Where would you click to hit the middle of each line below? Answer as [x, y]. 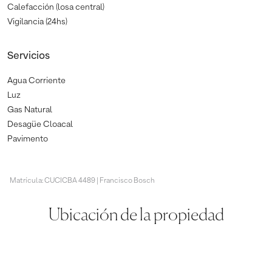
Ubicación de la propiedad [136, 215]
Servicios [29, 56]
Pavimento [28, 139]
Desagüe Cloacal [40, 124]
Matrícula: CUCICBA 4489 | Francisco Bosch [82, 181]
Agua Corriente [36, 80]
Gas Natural [30, 110]
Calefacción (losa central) [56, 7]
